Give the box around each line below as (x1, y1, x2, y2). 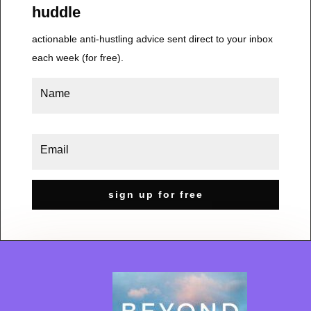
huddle (31, 3, 81, 21)
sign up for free (108, 188, 203, 200)
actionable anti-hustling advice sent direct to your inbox (31, 33, 273, 44)
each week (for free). (31, 51, 124, 63)
